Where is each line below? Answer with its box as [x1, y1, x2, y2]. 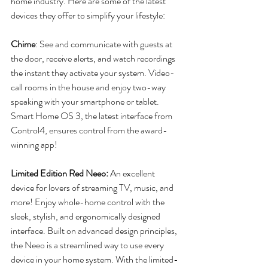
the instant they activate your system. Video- [11, 65, 175, 80]
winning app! [11, 137, 57, 151]
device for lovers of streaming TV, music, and [11, 180, 175, 194]
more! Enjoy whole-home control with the [11, 194, 166, 209]
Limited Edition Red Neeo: [11, 166, 108, 180]
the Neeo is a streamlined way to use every [11, 237, 166, 252]
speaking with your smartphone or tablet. [11, 94, 161, 108]
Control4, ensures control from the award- [11, 123, 167, 137]
